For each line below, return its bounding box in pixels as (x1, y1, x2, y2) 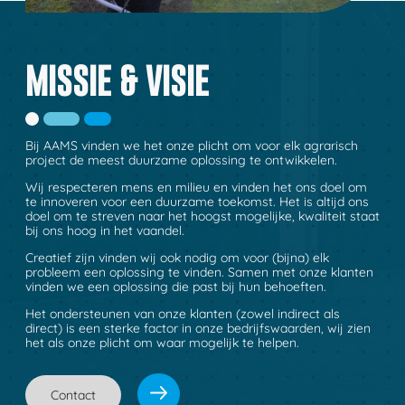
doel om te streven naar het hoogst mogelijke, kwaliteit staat (25, 208, 380, 224)
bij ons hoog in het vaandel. (25, 222, 184, 239)
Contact (51, 387, 96, 403)
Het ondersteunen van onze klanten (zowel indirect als (25, 306, 340, 322)
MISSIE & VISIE (25, 61, 209, 101)
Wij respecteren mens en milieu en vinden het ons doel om (25, 179, 367, 195)
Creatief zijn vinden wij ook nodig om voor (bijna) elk (25, 250, 329, 266)
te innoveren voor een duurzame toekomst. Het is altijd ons (25, 193, 369, 210)
